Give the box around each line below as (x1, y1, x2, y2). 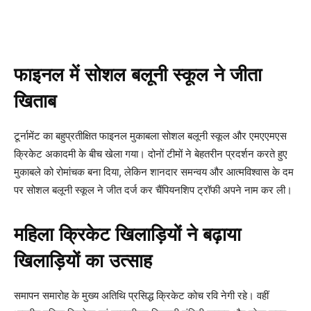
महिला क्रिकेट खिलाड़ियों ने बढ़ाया (14, 220, 241, 247)
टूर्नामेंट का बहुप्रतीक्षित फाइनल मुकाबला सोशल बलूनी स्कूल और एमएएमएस (14, 129, 287, 143)
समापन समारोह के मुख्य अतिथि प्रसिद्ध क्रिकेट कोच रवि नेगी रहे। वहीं (14, 289, 269, 303)
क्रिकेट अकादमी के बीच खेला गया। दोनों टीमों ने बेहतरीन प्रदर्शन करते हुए (14, 147, 287, 161)
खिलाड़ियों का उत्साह (14, 246, 152, 274)
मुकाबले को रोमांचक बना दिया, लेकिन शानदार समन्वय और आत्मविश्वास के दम (14, 165, 294, 179)
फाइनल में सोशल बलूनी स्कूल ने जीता (14, 60, 262, 87)
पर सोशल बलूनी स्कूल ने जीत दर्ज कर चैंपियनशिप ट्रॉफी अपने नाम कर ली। (14, 183, 292, 197)
